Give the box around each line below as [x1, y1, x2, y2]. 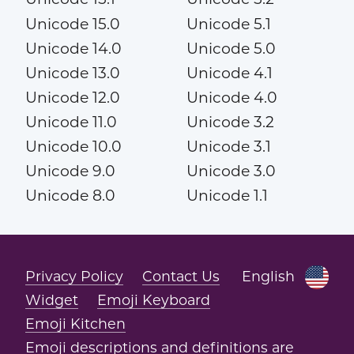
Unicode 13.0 [24, 63, 120, 82]
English [242, 268, 296, 285]
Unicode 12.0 [24, 88, 120, 107]
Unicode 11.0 [24, 112, 117, 131]
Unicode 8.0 [24, 186, 115, 205]
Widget [24, 292, 78, 309]
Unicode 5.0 [186, 39, 276, 58]
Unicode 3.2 [186, 112, 274, 131]
